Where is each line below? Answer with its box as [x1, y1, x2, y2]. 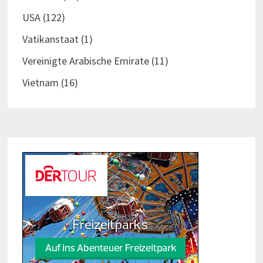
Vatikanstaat [22, 32, 79, 46]
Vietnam [22, 76, 59, 90]
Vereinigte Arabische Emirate [22, 54, 149, 68]
